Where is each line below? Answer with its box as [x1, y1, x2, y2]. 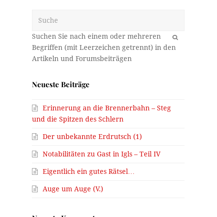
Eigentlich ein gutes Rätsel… [43, 168, 135, 176]
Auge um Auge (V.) [43, 185, 104, 193]
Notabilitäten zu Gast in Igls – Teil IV [43, 150, 161, 158]
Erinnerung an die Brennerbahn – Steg [43, 104, 171, 112]
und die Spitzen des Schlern [32, 115, 124, 124]
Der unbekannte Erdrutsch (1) [43, 133, 142, 141]
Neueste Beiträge [32, 79, 90, 90]
